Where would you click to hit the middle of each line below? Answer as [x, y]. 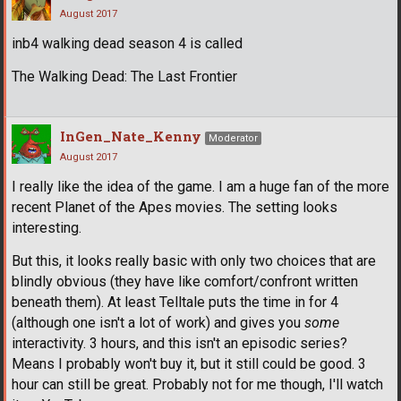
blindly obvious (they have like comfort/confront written [185, 281]
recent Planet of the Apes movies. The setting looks [175, 207]
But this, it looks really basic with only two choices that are [194, 260]
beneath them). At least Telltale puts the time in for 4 [175, 302]
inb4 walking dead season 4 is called [127, 43]
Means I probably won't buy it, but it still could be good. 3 [189, 363]
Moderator [233, 138]
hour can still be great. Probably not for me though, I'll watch [197, 384]
